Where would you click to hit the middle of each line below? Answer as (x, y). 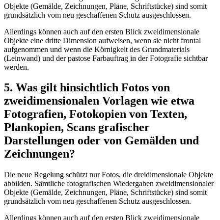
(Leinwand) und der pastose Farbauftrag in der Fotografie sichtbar (106, 58)
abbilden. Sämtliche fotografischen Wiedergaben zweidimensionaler (109, 184)
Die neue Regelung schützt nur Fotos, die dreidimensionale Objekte (109, 175)
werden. (16, 67)
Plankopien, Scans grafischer (77, 127)
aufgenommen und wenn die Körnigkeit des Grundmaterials (97, 49)
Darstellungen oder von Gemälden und (101, 141)
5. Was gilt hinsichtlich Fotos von (87, 88)
